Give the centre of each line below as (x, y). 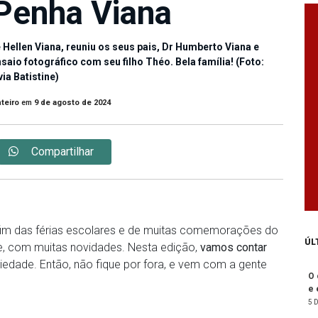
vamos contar (234, 248)
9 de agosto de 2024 (72, 103)
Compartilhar (62, 152)
